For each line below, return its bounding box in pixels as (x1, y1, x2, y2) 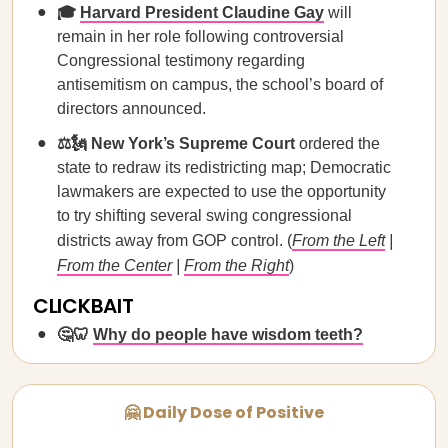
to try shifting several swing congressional (57, 207, 352, 224)
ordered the (295, 135, 380, 152)
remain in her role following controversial (57, 28, 344, 45)
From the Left (292, 232, 385, 249)
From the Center (57, 257, 172, 274)
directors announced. (57, 100, 206, 117)
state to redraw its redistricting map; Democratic (57, 159, 391, 176)
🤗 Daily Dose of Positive (124, 401, 324, 424)
